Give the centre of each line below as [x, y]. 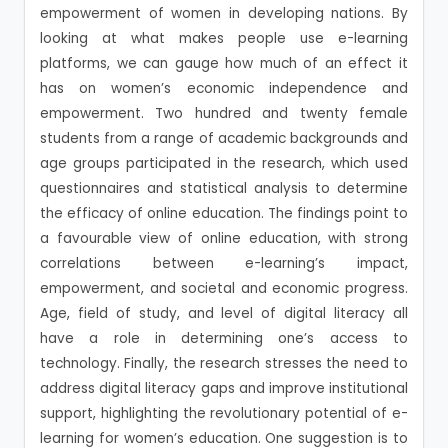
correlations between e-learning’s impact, [224, 263]
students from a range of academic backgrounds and [224, 138]
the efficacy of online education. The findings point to [224, 213]
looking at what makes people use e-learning [224, 38]
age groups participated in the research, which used [224, 163]
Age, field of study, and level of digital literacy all [224, 313]
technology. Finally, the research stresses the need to [224, 363]
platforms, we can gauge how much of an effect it [224, 63]
